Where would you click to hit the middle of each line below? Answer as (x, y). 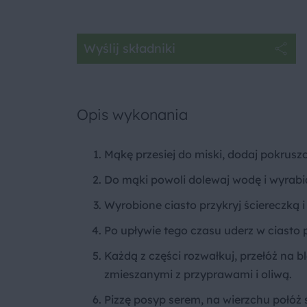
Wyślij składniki (130, 49)
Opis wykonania (132, 114)
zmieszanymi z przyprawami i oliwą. (198, 274)
